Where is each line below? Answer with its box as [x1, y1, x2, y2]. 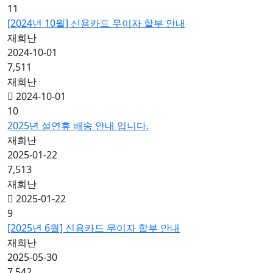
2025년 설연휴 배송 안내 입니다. [7, 119, 149, 132]
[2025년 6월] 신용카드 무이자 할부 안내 [7, 221, 180, 235]
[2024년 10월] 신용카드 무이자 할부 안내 [7, 16, 185, 30]
